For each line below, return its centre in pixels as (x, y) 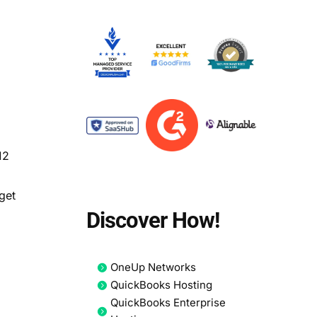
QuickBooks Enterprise (168, 303)
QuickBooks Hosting (161, 285)
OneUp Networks (153, 267)
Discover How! (152, 221)
